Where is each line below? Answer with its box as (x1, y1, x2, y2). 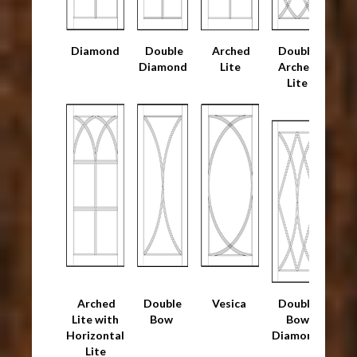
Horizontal (66, 328, 125, 342)
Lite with (72, 312, 120, 326)
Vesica (211, 296, 249, 310)
